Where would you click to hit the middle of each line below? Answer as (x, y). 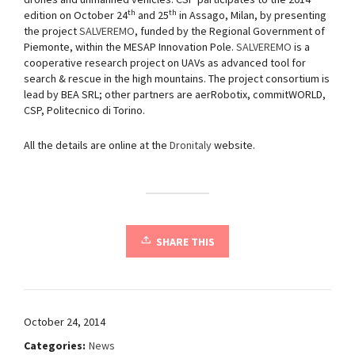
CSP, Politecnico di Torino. (84, 110)
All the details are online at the (97, 145)
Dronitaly (191, 145)
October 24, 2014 (65, 321)
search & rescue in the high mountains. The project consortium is (177, 78)
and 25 (152, 15)
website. (233, 145)
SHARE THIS (185, 241)
